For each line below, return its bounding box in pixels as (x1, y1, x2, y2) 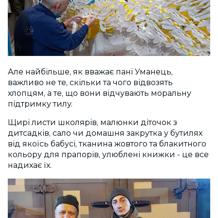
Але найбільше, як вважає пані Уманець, (8, 67, 173, 77)
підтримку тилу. (8, 99, 74, 109)
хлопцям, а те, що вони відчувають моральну (8, 89, 191, 98)
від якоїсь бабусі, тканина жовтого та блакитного (8, 139, 206, 149)
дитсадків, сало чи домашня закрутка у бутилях (8, 128, 202, 138)
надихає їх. (8, 161, 52, 170)
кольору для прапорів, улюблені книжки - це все (8, 150, 209, 160)
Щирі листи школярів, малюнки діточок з (8, 118, 177, 127)
